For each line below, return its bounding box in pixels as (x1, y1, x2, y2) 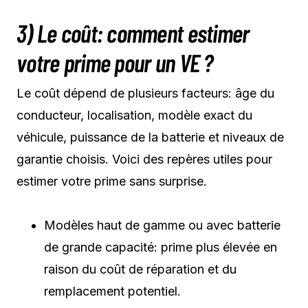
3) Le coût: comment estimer (16, 17, 250, 47)
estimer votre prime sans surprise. (16, 173, 207, 188)
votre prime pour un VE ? (16, 47, 213, 77)
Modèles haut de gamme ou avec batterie (44, 217, 280, 232)
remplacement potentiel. (44, 283, 181, 298)
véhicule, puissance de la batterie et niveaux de (16, 129, 284, 144)
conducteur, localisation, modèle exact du (16, 107, 252, 122)
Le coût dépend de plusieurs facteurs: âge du (16, 85, 274, 100)
